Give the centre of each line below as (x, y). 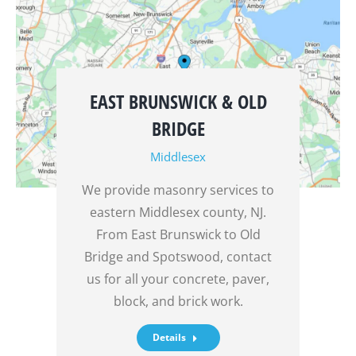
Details (169, 337)
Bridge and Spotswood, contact (178, 256)
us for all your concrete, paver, (178, 279)
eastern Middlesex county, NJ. (178, 212)
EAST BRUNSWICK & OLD (178, 101)
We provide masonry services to (178, 190)
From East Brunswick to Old (178, 234)
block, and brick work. (178, 301)
